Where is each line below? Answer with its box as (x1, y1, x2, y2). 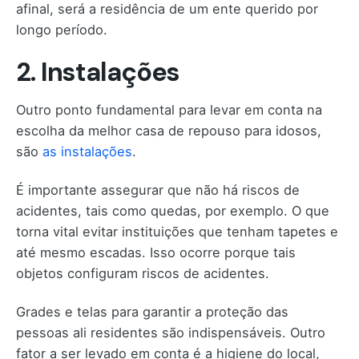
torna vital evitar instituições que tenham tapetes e (16, 223, 338, 240)
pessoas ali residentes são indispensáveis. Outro (16, 324, 325, 341)
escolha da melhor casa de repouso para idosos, (16, 122, 321, 139)
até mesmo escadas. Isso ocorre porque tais (16, 244, 296, 260)
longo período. (16, 21, 107, 38)
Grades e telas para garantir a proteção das (16, 303, 288, 320)
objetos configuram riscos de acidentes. (16, 264, 269, 281)
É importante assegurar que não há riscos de (16, 181, 300, 198)
